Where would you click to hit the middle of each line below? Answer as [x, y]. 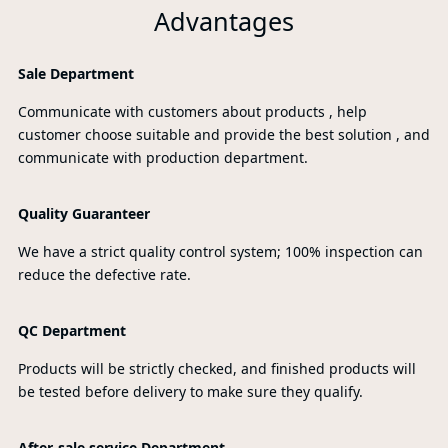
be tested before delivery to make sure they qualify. [190, 392]
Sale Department [75, 74]
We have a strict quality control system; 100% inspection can [220, 252]
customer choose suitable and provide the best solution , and [223, 135]
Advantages [224, 20]
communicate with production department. [162, 158]
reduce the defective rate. [106, 275]
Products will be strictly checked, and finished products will [216, 369]
